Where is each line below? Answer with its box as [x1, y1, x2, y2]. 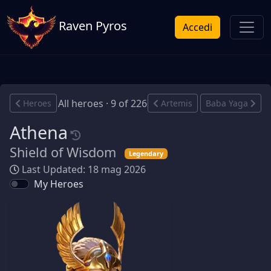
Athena [10, 120, 68, 144]
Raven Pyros [56, 18, 127, 34]
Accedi [183, 21, 212, 34]
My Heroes [34, 177, 83, 191]
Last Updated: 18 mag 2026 [19, 163, 146, 176]
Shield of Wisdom [10, 143, 120, 161]
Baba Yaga [206, 97, 248, 109]
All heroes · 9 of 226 [57, 96, 147, 110]
